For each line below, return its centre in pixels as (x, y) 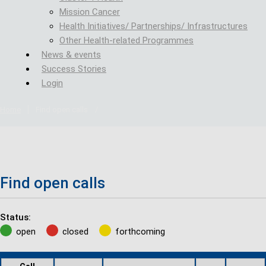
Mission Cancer (90, 12)
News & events (71, 55)
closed (75, 232)
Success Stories (74, 69)
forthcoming (140, 232)
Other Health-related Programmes (126, 40)
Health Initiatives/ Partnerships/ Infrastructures (153, 26)
